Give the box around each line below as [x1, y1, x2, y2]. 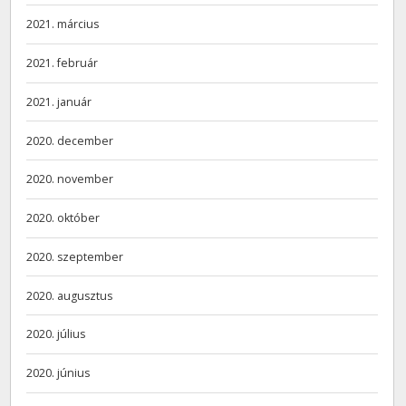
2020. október [26, 210, 101, 227]
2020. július [26, 326, 86, 343]
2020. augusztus [26, 287, 113, 304]
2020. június [26, 365, 91, 382]
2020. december [26, 132, 114, 149]
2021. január [26, 93, 92, 110]
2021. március [26, 16, 100, 33]
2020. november [26, 171, 114, 188]
